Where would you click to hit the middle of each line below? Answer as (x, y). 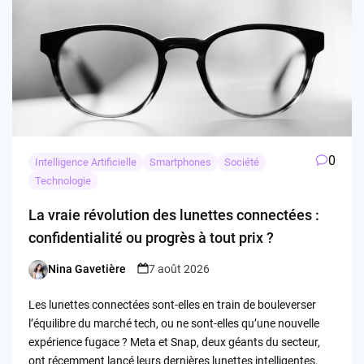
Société (241, 162)
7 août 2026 (179, 269)
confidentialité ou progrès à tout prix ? (151, 237)
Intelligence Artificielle (85, 162)
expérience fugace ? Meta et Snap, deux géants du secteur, (174, 342)
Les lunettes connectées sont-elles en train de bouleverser (172, 304)
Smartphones (180, 162)
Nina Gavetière (87, 269)
